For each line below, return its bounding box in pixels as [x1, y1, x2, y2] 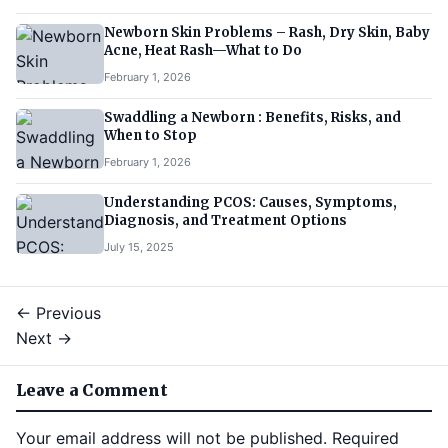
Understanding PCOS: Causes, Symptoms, [104, 193, 397, 211]
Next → [16, 327, 72, 348]
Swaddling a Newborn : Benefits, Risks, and [104, 108, 401, 126]
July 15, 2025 [104, 239, 174, 254]
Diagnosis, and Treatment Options [104, 211, 347, 229]
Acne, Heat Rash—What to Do [104, 41, 302, 59]
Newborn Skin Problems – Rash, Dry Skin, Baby [104, 23, 430, 41]
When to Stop [104, 126, 197, 144]
